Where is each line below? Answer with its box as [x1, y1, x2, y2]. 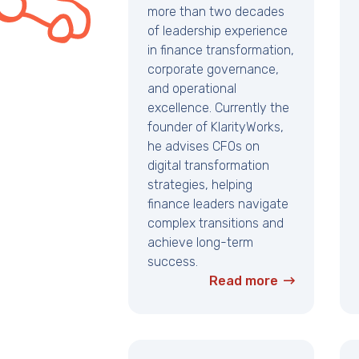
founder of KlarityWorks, [147, 119, 284, 135]
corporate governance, [147, 62, 279, 78]
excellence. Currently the [147, 100, 289, 116]
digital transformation [147, 158, 269, 174]
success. [147, 254, 198, 270]
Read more [208, 273, 278, 289]
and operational [147, 81, 236, 97]
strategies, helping [147, 177, 252, 193]
